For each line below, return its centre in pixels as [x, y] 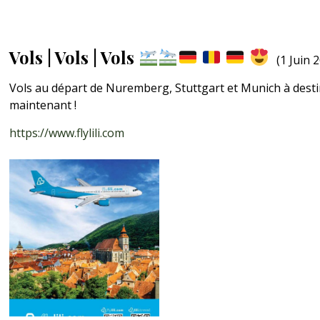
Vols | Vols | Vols [74, 57]
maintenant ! [43, 105]
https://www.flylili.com [67, 132]
